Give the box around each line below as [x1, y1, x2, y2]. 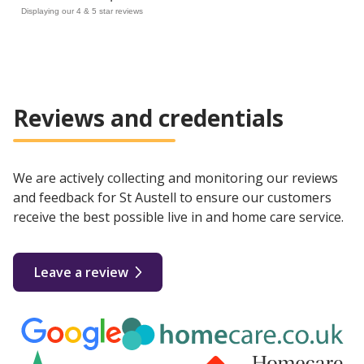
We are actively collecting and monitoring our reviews [13, 168, 338, 187]
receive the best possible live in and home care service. [13, 207, 344, 226]
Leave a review [34, 262, 128, 281]
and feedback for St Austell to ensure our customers [13, 188, 331, 206]
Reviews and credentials [13, 102, 284, 133]
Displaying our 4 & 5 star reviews [21, 6, 143, 15]
